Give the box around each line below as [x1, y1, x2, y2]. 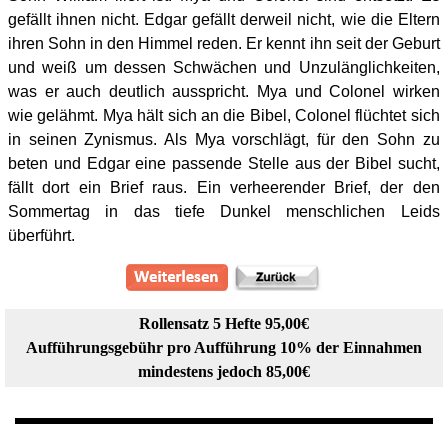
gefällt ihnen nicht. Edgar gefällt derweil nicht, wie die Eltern [8, 11, 440, 28]
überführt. [8, 227, 75, 244]
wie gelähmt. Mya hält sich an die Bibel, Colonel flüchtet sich [8, 107, 440, 124]
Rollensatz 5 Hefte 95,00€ [138, 315, 309, 332]
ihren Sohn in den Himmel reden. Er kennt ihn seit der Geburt [8, 35, 440, 52]
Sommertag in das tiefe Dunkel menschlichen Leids [8, 203, 440, 220]
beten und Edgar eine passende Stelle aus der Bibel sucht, [8, 155, 440, 172]
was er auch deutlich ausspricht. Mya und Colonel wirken [8, 83, 440, 100]
